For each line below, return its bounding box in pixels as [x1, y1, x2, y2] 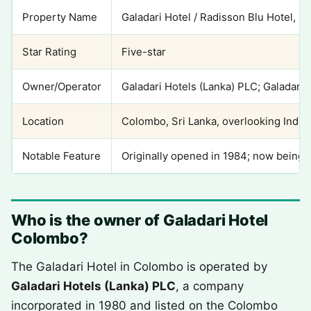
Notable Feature [22, 149, 101, 162]
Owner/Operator [22, 80, 101, 93]
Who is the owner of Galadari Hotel [11, 211, 269, 229]
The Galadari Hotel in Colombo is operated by [11, 260, 267, 274]
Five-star [121, 45, 166, 58]
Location [22, 115, 64, 128]
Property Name [22, 10, 97, 24]
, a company [176, 279, 244, 293]
